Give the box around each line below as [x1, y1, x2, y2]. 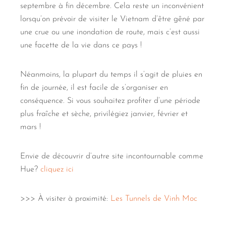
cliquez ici [40, 165, 74, 174]
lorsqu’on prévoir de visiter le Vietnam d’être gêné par [20, 15, 204, 23]
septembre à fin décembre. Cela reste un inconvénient [20, 2, 204, 10]
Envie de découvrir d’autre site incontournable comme [20, 152, 203, 160]
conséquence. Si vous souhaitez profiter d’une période [20, 96, 200, 105]
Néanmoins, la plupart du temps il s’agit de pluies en [20, 70, 202, 79]
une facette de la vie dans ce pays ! [20, 41, 142, 49]
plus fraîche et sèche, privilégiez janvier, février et [20, 109, 188, 118]
